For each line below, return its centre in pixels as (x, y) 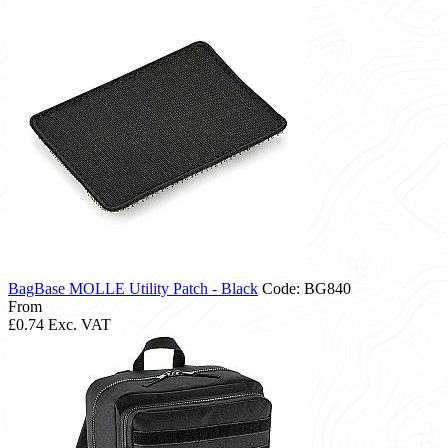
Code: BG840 (304, 289)
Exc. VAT (79, 325)
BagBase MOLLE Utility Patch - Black (133, 289)
